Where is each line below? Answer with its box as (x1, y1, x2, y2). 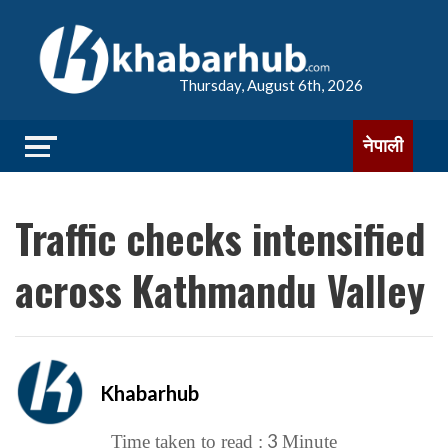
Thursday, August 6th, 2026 (179, 76, 363, 94)
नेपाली (363, 135, 403, 156)
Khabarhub (100, 380, 199, 405)
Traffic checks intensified (15, 208, 425, 268)
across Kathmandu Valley (15, 260, 425, 320)
